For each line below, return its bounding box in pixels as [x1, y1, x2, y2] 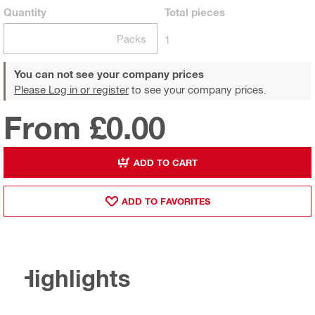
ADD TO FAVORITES [121, 195, 210, 207]
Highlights [18, 264, 131, 292]
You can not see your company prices [14, 67, 204, 80]
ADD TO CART [134, 156, 198, 168]
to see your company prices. [129, 83, 266, 96]
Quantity [4, 6, 46, 18]
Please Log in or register [14, 83, 129, 96]
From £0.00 [4, 109, 165, 146]
